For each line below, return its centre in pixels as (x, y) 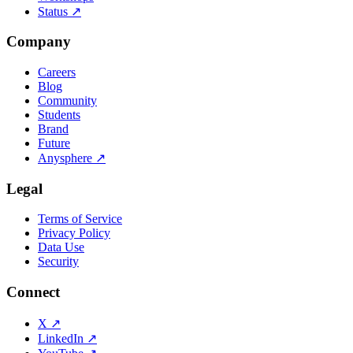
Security (58, 262)
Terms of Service (80, 219)
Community (67, 100)
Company (39, 42)
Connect (33, 292)
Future (54, 143)
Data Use (61, 247)
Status (53, 11)
